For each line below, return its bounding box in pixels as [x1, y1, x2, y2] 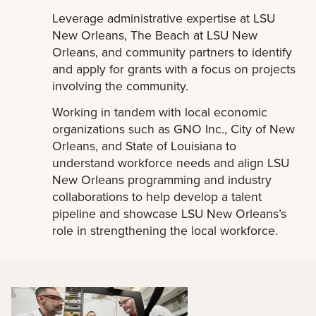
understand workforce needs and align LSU [52, 153, 290, 171]
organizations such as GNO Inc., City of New [52, 119, 296, 138]
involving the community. [52, 77, 189, 95]
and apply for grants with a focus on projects [52, 60, 296, 78]
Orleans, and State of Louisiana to [52, 136, 237, 154]
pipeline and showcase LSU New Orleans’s [52, 204, 287, 222]
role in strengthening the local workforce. [52, 221, 279, 239]
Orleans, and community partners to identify [52, 43, 293, 61]
